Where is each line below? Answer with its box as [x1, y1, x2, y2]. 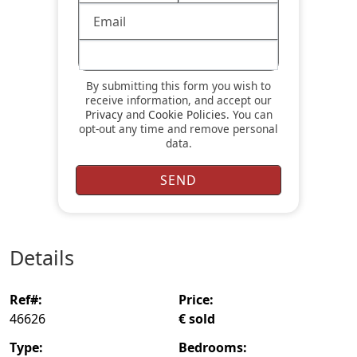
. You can [226, 106, 273, 122]
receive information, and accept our [85, 92, 272, 108]
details [24, 243, 74, 271]
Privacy [84, 106, 123, 122]
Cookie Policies [147, 106, 226, 122]
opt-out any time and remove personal [79, 120, 278, 136]
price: [186, 291, 214, 309]
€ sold [186, 310, 215, 328]
